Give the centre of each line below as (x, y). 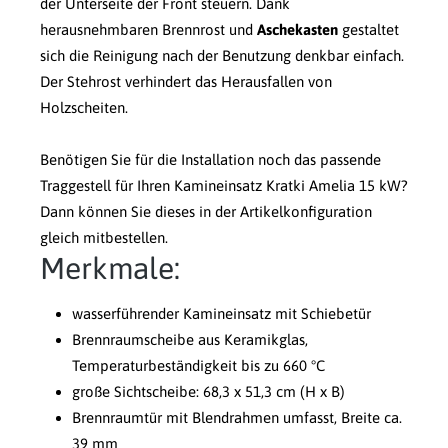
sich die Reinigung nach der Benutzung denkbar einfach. (222, 56)
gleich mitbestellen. (104, 238)
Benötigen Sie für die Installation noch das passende (210, 160)
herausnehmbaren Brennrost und (148, 30)
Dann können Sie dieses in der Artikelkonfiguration (206, 212)
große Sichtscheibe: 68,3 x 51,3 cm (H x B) (208, 392)
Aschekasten (297, 30)
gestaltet (368, 30)
